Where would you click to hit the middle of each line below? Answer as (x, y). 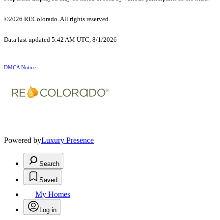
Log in (48, 210)
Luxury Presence (68, 140)
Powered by (23, 140)
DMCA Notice (20, 67)
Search (49, 164)
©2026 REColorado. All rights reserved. (58, 19)
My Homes (53, 194)
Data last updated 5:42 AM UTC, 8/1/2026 (60, 39)
